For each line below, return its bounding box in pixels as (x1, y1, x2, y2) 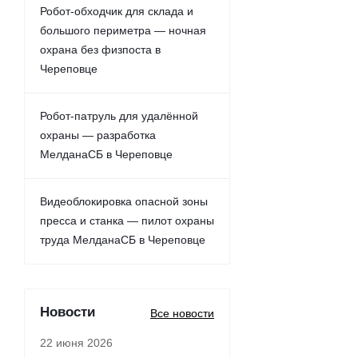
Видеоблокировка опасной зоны (40, 195, 208, 208)
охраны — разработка (40, 129, 156, 141)
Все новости (150, 307, 214, 320)
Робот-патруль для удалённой (40, 109, 198, 122)
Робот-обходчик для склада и (40, 5, 193, 18)
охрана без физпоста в (40, 43, 161, 56)
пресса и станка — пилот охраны (40, 214, 214, 227)
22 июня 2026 (40, 336, 113, 349)
